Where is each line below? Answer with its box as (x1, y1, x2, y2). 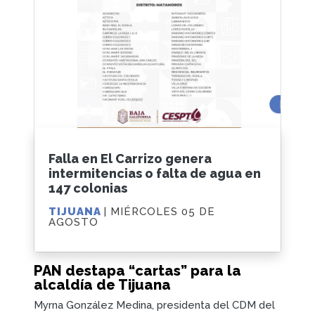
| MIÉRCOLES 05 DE (104, 205, 215, 219)
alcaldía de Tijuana (34, 276, 171, 293)
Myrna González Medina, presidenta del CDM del (34, 298, 275, 311)
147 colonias (49, 181, 127, 196)
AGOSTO (49, 216, 98, 229)
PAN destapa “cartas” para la (34, 262, 241, 279)
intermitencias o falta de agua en (49, 166, 261, 181)
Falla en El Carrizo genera (49, 151, 212, 167)
